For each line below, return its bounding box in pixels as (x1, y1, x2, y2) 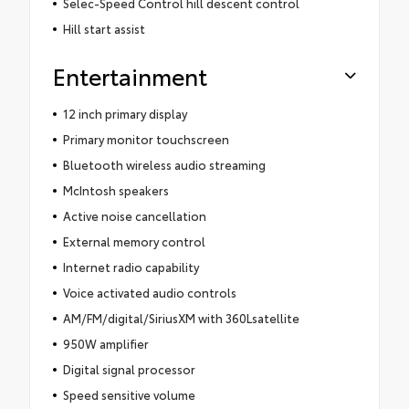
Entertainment (53, 58, 207, 91)
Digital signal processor (62, 360, 195, 377)
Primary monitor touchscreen (62, 130, 229, 147)
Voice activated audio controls (62, 283, 236, 300)
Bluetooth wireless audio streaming (62, 155, 266, 173)
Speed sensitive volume (62, 385, 195, 403)
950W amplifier (62, 334, 149, 351)
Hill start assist (62, 19, 145, 37)
